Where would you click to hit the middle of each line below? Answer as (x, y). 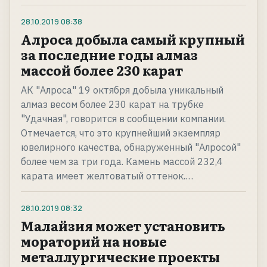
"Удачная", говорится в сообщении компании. (123, 119)
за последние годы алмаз (109, 55)
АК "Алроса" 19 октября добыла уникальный (122, 90)
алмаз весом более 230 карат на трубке (112, 105)
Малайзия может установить (123, 226)
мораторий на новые (94, 241)
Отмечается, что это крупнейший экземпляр (121, 133)
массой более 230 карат (102, 70)
